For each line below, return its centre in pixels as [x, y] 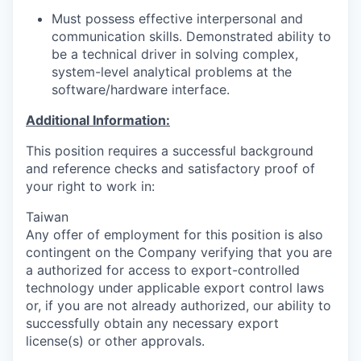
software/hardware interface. [141, 89]
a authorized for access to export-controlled [163, 270]
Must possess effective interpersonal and [177, 18]
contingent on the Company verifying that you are [179, 252]
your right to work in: [90, 186]
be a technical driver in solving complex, [175, 54]
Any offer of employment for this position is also [174, 234]
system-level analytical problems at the [172, 71]
